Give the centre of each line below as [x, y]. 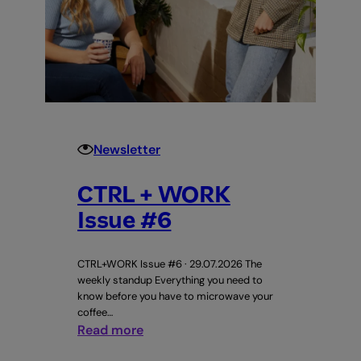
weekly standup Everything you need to [170, 280]
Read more [110, 330]
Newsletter [127, 149]
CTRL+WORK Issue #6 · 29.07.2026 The [170, 263]
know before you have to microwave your [175, 296]
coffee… [95, 312]
